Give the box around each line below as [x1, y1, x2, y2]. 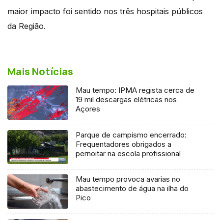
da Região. [7, 21, 46, 31]
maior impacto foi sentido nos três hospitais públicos [7, 6, 203, 16]
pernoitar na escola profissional [76, 148, 181, 158]
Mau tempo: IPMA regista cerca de [76, 85, 195, 95]
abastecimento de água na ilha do [76, 184, 189, 193]
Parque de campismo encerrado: [76, 130, 187, 139]
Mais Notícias [7, 64, 73, 78]
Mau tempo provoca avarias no [76, 174, 181, 184]
